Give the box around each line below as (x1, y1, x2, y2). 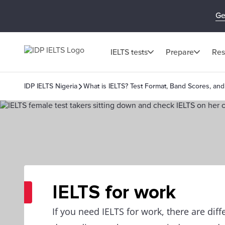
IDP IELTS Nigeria (24, 82, 77, 90)
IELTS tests (110, 47, 148, 57)
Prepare (166, 47, 194, 57)
